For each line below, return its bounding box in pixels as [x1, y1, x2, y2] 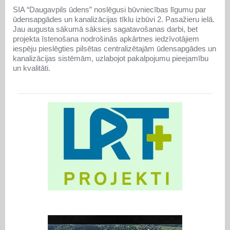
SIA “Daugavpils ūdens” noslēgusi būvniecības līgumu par [13, 5, 206, 14]
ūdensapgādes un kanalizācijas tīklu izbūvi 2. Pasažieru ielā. [13, 14, 215, 24]
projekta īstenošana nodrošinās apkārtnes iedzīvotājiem [13, 34, 199, 43]
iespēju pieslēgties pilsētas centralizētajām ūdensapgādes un [13, 44, 216, 53]
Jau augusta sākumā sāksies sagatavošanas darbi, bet [13, 24, 198, 33]
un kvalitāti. [13, 63, 50, 72]
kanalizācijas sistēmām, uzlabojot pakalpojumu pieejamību [13, 53, 208, 63]
